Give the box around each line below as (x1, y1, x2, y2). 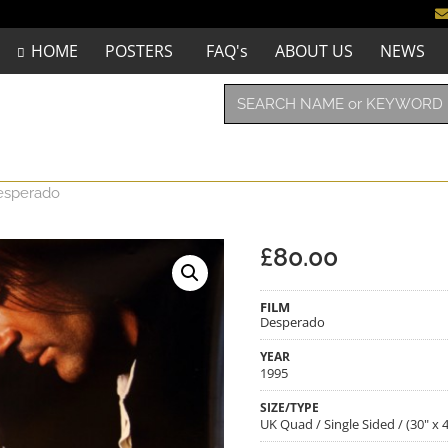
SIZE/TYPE (260, 399, 319, 416)
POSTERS (104, 40, 173, 62)
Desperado (260, 313, 325, 332)
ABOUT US (274, 40, 353, 62)
